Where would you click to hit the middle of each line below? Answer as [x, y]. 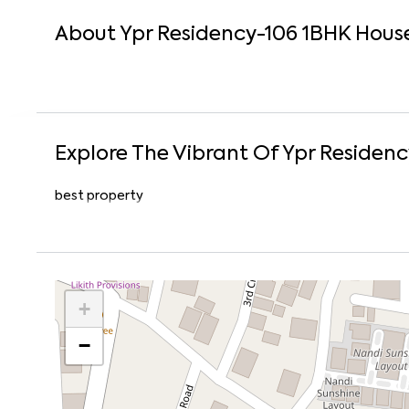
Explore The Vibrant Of [168, 154]
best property [99, 196]
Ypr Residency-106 [209, 35]
